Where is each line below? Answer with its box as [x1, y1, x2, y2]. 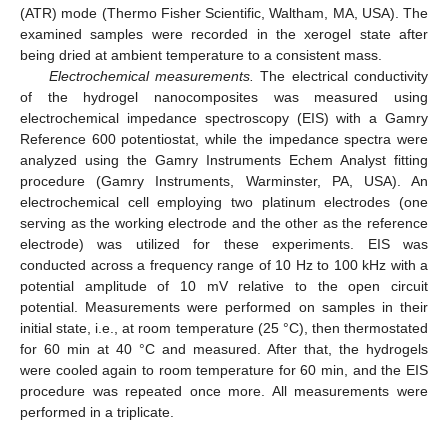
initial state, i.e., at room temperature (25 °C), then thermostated [20, 319, 428, 336]
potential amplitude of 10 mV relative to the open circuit [20, 277, 428, 294]
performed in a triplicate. [20, 403, 174, 420]
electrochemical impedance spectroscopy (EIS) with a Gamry [20, 109, 428, 126]
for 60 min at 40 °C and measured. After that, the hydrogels [20, 340, 428, 357]
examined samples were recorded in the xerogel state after [20, 25, 428, 42]
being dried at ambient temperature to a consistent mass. [20, 46, 382, 63]
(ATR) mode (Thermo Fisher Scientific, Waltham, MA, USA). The [20, 4, 428, 21]
